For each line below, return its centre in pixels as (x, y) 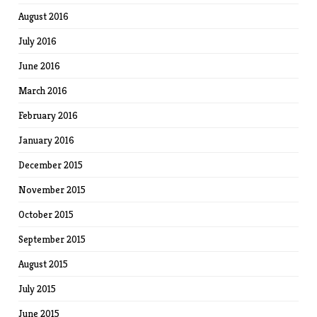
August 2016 (44, 17)
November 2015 (52, 190)
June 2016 (40, 66)
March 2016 (43, 91)
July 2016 (38, 41)
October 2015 (46, 215)
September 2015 (52, 240)
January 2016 (47, 140)
